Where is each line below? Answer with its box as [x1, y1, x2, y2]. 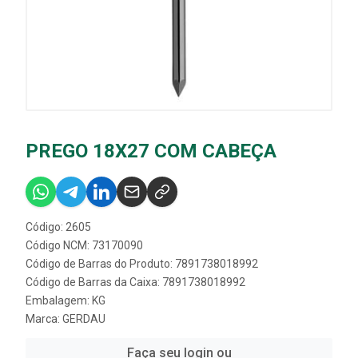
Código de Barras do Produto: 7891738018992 [26, 257, 258, 270]
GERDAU [62, 312, 105, 325]
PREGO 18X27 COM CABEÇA [26, 140, 276, 162]
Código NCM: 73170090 [26, 239, 143, 252]
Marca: [26, 312, 62, 325]
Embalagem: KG [26, 294, 105, 307]
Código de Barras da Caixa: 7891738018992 [26, 276, 245, 288]
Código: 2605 [26, 221, 91, 233]
